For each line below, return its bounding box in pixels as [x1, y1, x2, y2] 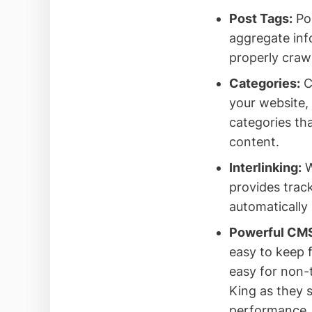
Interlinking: [228, 159, 302, 175]
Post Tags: [228, 10, 292, 26]
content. [228, 134, 279, 149]
